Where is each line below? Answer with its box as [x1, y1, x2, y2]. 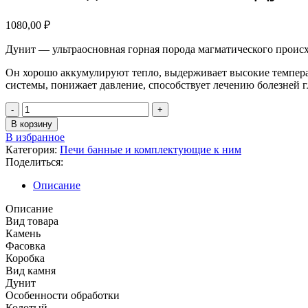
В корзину [11, 118, 52, 129]
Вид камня [5, 264, 56, 276]
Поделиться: [5, 155, 63, 168]
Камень [5, 227, 41, 239]
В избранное [5, 131, 65, 143]
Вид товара [5, 214, 58, 227]
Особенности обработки [5, 289, 120, 301]
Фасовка [5, 239, 45, 252]
